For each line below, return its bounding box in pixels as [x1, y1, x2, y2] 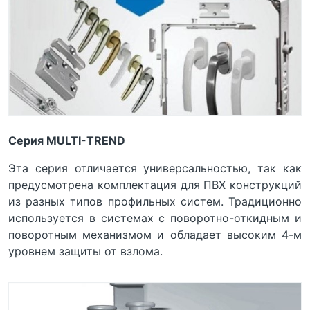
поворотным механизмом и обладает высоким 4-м [8, 228, 302, 242]
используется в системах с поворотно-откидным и [8, 211, 302, 226]
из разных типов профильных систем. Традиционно [8, 194, 302, 209]
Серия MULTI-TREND [8, 134, 125, 148]
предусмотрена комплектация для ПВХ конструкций [8, 178, 302, 192]
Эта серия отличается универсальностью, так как [8, 161, 302, 176]
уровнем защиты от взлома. [8, 244, 163, 259]
